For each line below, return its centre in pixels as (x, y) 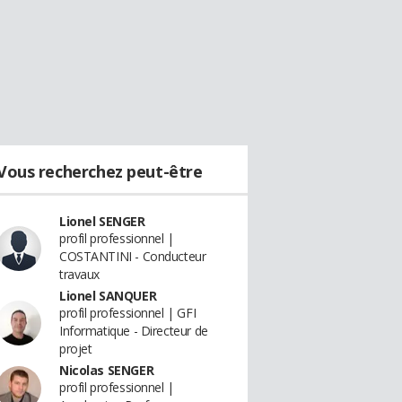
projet (76, 349)
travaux (80, 274)
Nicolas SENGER (107, 370)
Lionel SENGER (102, 221)
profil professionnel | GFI (128, 313)
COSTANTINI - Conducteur (133, 256)
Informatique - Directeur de (134, 331)
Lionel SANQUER (108, 296)
